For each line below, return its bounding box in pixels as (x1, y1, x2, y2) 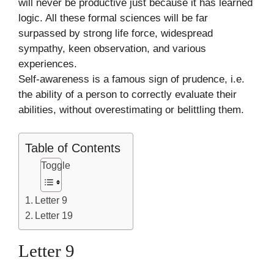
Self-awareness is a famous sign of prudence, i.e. (18, 73, 245, 85)
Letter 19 (35, 210, 73, 221)
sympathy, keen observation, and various (18, 42, 206, 54)
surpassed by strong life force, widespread (18, 27, 213, 39)
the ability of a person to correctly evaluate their (18, 88, 237, 100)
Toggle (41, 160, 70, 171)
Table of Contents (25, 141, 120, 155)
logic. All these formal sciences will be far (18, 12, 208, 24)
